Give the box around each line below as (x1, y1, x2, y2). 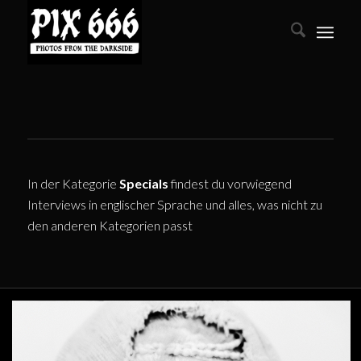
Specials (118, 176, 168, 191)
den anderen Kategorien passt (27, 218, 193, 233)
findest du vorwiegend (168, 176, 292, 191)
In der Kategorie (27, 176, 119, 191)
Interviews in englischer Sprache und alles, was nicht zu (27, 197, 322, 212)
